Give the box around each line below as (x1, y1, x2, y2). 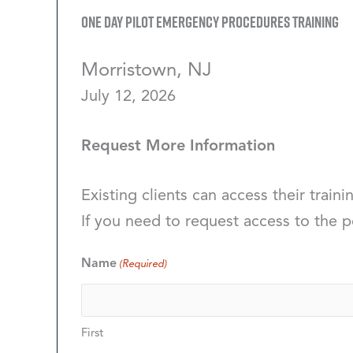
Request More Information (81, 139, 275, 154)
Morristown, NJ (81, 61, 212, 80)
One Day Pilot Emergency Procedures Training (81, 12, 339, 31)
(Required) (119, 259, 168, 269)
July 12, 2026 (81, 89, 176, 105)
